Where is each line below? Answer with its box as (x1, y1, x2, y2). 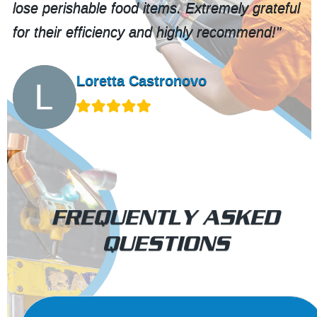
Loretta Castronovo (76, 73, 207, 89)
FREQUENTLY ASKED (52, 204, 279, 229)
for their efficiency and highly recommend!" (13, 24, 281, 40)
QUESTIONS (102, 230, 229, 255)
